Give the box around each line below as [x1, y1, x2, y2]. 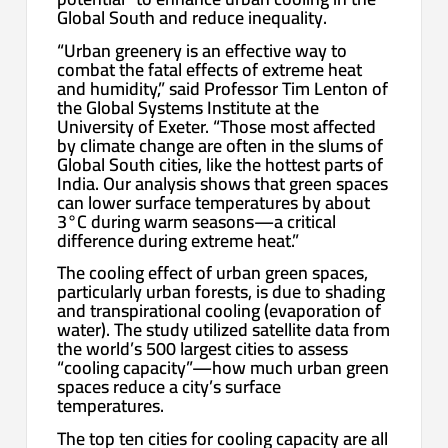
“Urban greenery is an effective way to [57, 33, 348, 67]
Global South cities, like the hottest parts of [57, 147, 384, 181]
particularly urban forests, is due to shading [57, 275, 386, 309]
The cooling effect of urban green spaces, [57, 256, 369, 290]
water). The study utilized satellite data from [57, 313, 391, 347]
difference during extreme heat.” [57, 223, 300, 257]
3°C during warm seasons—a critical [57, 204, 337, 238]
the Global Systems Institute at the [57, 90, 320, 124]
